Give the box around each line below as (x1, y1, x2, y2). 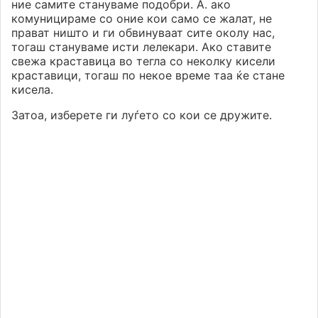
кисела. (11, 82, 53, 97)
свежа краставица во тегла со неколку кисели (11, 54, 275, 69)
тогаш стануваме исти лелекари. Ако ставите (11, 40, 271, 55)
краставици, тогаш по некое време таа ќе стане (11, 68, 285, 83)
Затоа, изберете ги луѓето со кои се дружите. (11, 108, 272, 123)
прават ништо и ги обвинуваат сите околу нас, (11, 26, 275, 40)
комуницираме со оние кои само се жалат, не (11, 11, 272, 26)
